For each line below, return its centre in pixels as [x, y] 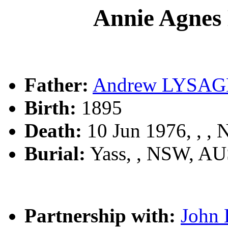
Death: [53, 131]
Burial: [55, 154]
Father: [56, 85]
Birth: [50, 108]
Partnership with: [100, 216]
